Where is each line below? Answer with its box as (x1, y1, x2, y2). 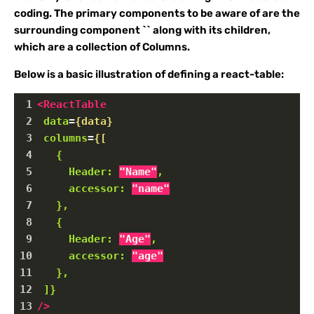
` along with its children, (146, 24, 271, 36)
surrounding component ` (14, 24, 146, 36)
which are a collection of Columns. (14, 41, 190, 53)
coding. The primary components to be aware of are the (14, 7, 300, 20)
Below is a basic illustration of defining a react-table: (14, 68, 284, 81)
